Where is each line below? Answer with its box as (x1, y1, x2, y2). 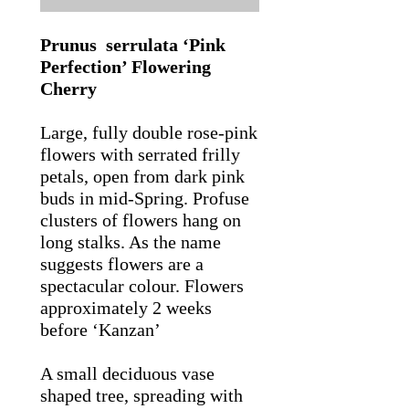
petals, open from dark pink (40, 166, 245, 187)
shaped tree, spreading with (40, 385, 243, 406)
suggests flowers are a (40, 254, 204, 275)
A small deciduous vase (40, 363, 215, 384)
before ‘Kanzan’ (40, 320, 161, 341)
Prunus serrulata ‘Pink (40, 35, 225, 56)
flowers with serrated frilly (40, 144, 240, 165)
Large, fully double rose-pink (40, 122, 257, 143)
